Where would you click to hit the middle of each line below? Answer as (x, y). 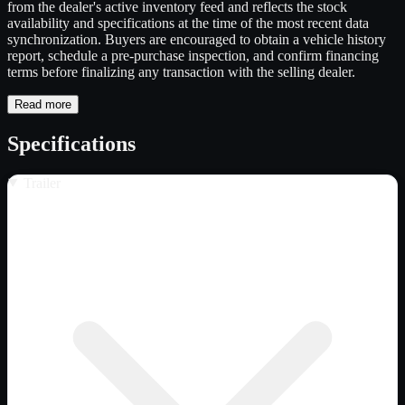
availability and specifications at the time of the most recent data (188, 23)
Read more (43, 104)
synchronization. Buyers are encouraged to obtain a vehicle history (197, 39)
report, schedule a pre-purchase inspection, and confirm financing (193, 55)
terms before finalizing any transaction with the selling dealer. (181, 71)
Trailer (42, 183)
